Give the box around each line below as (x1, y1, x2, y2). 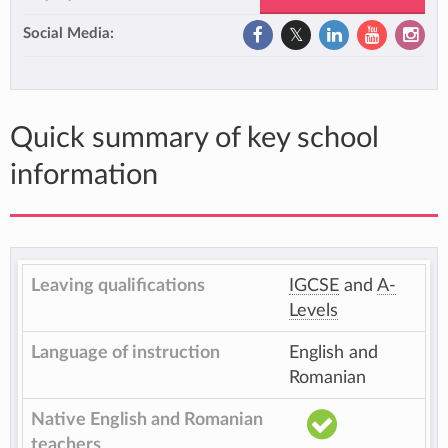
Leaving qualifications (31, 277, 205, 294)
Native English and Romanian (31, 411, 263, 428)
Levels (289, 302, 338, 319)
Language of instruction (31, 344, 220, 361)
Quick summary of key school (10, 124, 379, 153)
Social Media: (23, 26, 114, 41)
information (10, 161, 158, 190)
